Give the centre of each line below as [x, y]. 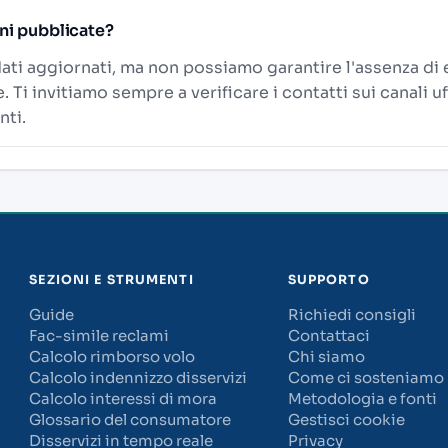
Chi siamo [326, 357]
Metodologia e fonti [362, 399]
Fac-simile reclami [99, 336]
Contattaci [328, 336]
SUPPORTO [328, 280]
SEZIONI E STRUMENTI [111, 280]
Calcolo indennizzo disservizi [138, 378]
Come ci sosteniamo [365, 378]
